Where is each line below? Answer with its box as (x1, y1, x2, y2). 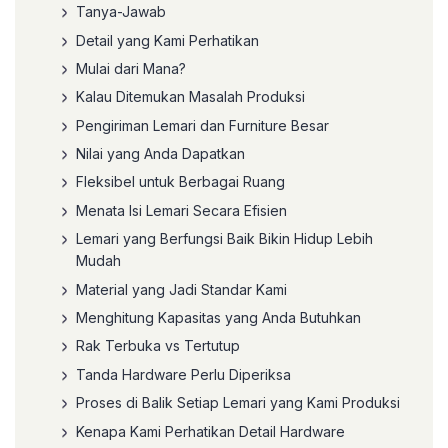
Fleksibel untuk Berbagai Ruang (76, 173, 285, 191)
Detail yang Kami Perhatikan (76, 31, 259, 49)
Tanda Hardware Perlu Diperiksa (76, 365, 291, 383)
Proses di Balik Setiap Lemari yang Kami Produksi (76, 394, 400, 412)
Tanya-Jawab (76, 3, 166, 21)
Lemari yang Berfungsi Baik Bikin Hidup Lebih (76, 230, 373, 248)
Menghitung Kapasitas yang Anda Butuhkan (76, 309, 361, 327)
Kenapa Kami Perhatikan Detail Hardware (76, 422, 345, 440)
